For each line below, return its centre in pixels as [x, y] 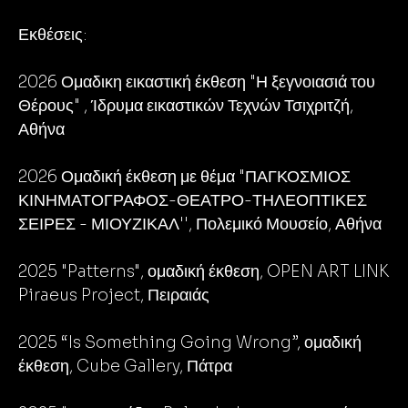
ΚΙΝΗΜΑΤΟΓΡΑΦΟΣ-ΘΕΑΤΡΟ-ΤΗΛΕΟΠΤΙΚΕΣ [193, 200]
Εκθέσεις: [53, 35]
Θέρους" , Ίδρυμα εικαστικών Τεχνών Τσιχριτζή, [186, 106]
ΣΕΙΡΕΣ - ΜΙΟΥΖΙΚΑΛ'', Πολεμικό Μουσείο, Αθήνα [200, 224]
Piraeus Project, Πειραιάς [114, 295]
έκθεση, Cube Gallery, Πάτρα [125, 366]
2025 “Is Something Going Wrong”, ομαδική [190, 342]
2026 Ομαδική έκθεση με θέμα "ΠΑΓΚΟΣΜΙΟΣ [184, 177]
